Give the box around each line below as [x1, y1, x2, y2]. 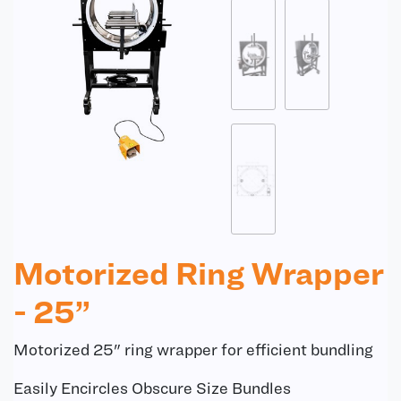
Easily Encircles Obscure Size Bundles [13, 379, 291, 397]
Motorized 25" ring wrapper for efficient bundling [13, 340, 373, 359]
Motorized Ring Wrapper [13, 253, 384, 291]
